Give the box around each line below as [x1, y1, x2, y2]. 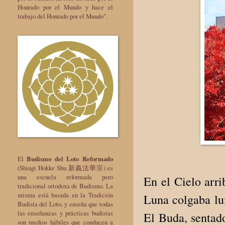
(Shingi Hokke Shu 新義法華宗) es [18, 163, 113, 172]
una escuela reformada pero [18, 172, 113, 181]
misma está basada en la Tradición [18, 190, 113, 199]
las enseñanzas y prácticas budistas [18, 208, 113, 217]
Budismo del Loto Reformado [27, 154, 113, 163]
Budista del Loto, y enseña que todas [18, 199, 113, 208]
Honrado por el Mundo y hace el [18, 2, 113, 12]
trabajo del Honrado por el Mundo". [18, 11, 107, 21]
